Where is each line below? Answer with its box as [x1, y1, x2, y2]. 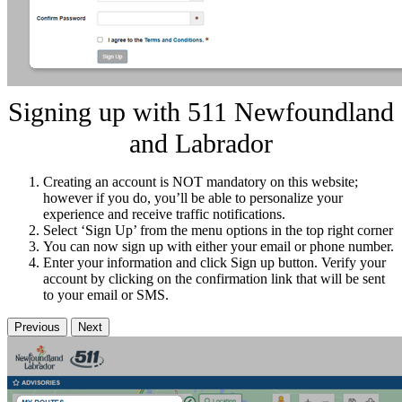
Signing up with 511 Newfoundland [8, 96, 394, 127]
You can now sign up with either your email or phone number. [43, 238, 394, 254]
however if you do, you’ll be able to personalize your [43, 189, 343, 205]
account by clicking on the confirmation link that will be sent [43, 270, 385, 286]
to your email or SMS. [43, 286, 169, 302]
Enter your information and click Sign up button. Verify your [43, 254, 386, 270]
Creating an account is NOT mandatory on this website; [43, 173, 358, 189]
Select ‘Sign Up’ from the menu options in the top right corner [43, 222, 393, 238]
